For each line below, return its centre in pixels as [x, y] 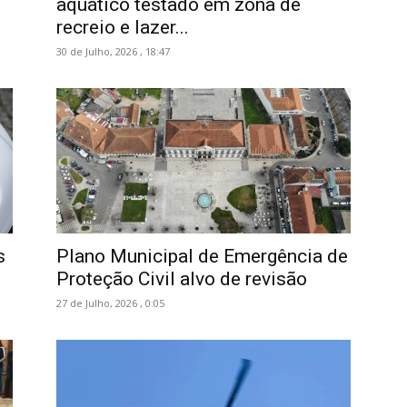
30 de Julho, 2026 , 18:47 [113, 51]
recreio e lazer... [123, 27]
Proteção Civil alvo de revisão [182, 279]
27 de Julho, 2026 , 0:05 [110, 303]
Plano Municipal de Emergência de [202, 256]
